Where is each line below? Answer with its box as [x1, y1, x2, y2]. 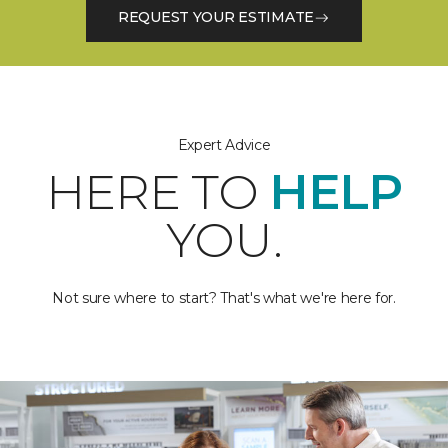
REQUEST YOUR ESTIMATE [117, 8, 315, 27]
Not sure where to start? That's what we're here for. [52, 288, 396, 307]
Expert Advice [177, 135, 271, 154]
